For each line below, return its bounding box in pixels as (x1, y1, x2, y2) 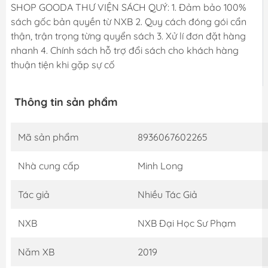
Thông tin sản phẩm (14, 95, 118, 109)
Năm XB (18, 246, 54, 258)
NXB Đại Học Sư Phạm (138, 217, 236, 230)
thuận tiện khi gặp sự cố (11, 59, 115, 71)
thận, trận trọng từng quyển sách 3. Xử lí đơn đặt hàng (11, 30, 246, 42)
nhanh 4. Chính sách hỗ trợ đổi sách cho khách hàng (11, 44, 239, 57)
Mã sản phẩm (18, 131, 79, 144)
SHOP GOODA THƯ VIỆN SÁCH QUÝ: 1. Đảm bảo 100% (11, 1, 246, 14)
